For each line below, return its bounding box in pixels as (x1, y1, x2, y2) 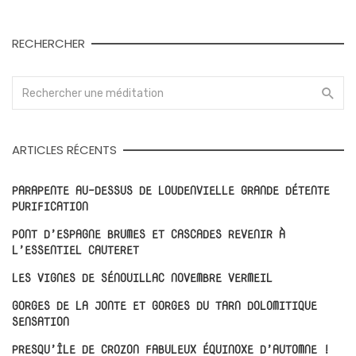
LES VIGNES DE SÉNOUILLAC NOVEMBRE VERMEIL (12, 269, 273, 285)
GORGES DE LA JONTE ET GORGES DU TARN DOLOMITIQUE (12, 297, 317, 313)
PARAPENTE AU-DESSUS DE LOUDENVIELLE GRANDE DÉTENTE (12, 182, 330, 198)
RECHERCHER (12, 34, 85, 52)
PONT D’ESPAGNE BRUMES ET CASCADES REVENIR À (12, 226, 285, 242)
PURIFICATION (12, 198, 88, 214)
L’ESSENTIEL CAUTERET (12, 242, 139, 257)
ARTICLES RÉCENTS (12, 141, 117, 158)
